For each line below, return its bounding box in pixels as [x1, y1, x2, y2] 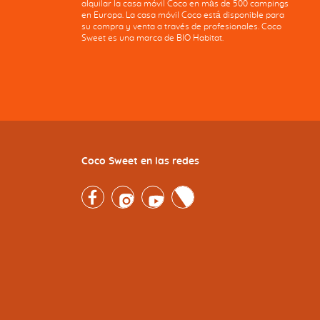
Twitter [171, 187, 201, 196]
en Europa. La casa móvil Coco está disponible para [81, 11, 285, 20]
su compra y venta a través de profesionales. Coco [81, 22, 282, 31]
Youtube [141, 187, 176, 196]
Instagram [111, 187, 154, 196]
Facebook [81, 187, 121, 196]
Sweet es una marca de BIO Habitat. [81, 34, 224, 43]
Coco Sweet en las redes [81, 156, 200, 167]
